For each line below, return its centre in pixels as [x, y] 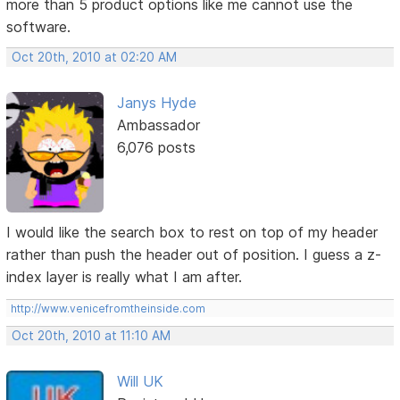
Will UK [140, 382]
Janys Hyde [156, 102]
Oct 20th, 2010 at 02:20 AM [95, 57]
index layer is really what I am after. [125, 277]
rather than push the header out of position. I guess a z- [194, 255]
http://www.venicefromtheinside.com [108, 309]
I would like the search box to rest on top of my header [192, 233]
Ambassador [158, 125]
